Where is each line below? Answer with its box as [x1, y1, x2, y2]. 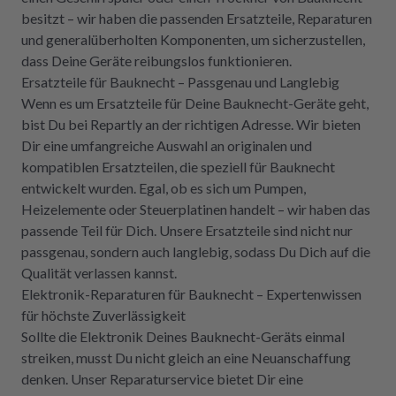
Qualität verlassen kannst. [21, 264, 177, 281]
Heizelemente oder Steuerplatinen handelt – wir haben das [21, 201, 370, 217]
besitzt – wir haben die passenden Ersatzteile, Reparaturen [21, 10, 372, 27]
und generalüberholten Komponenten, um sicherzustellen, [21, 31, 365, 48]
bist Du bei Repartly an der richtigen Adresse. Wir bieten [21, 116, 361, 133]
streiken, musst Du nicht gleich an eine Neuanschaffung [21, 349, 351, 366]
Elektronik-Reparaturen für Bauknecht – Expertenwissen [21, 286, 362, 302]
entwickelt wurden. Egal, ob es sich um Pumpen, [21, 179, 306, 196]
